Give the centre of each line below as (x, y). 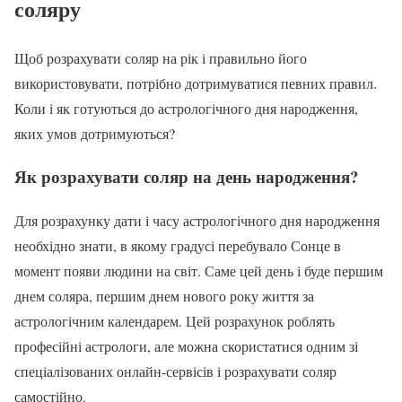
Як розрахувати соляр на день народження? (186, 177)
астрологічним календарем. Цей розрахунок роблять (175, 320)
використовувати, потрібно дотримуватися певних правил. (196, 83)
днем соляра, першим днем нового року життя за (164, 295)
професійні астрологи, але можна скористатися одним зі (186, 345)
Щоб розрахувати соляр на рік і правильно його (161, 57)
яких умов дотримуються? (95, 133)
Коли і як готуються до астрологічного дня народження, (186, 108)
